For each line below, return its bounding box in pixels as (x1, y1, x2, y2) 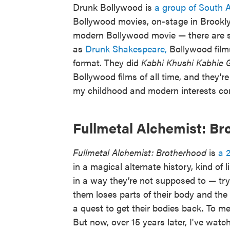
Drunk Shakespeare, (85, 42, 167, 55)
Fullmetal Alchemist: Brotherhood (73, 145, 206, 159)
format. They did (73, 55, 141, 69)
